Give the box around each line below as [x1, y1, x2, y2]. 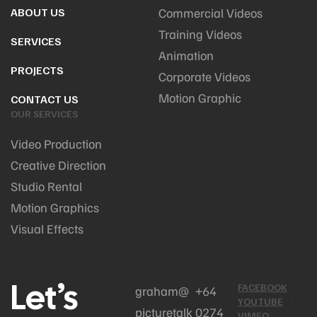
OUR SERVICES [11, 108, 78, 120]
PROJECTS [11, 63, 64, 77]
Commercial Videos [158, 5, 263, 21]
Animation [158, 47, 214, 63]
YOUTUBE [237, 295, 283, 307]
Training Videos [158, 26, 242, 42]
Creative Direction [11, 157, 106, 173]
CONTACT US [11, 92, 79, 106]
